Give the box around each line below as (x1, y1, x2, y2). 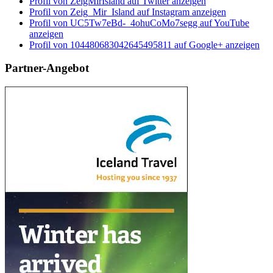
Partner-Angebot (5, 62, 89, 75)
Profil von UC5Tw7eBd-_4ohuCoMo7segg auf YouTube (29, 17, 249, 28)
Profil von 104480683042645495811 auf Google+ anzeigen (29, 39, 260, 50)
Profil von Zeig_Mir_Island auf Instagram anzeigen (29, 6, 226, 17)
